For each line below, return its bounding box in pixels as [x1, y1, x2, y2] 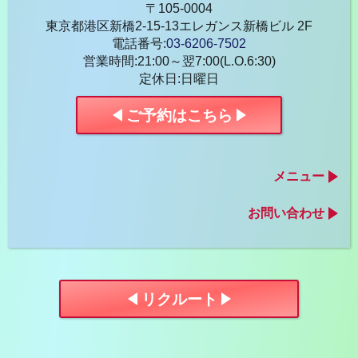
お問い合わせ [248, 206, 324, 220]
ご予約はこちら [125, 106, 233, 124]
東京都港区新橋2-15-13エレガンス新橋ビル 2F [46, 19, 312, 33]
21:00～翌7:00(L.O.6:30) [137, 54, 276, 68]
